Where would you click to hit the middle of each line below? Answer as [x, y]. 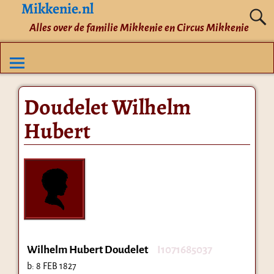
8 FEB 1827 [56, 266]
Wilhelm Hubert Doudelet [87, 250]
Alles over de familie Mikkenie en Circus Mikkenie [139, 28]
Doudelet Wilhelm [107, 106]
